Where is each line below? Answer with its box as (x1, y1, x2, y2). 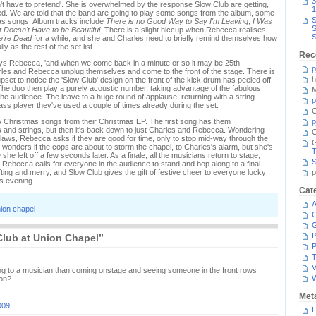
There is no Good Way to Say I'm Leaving (106, 17, 248, 25)
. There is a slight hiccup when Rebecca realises (100, 25, 266, 34)
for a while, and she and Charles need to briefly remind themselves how (32, 34, 277, 42)
